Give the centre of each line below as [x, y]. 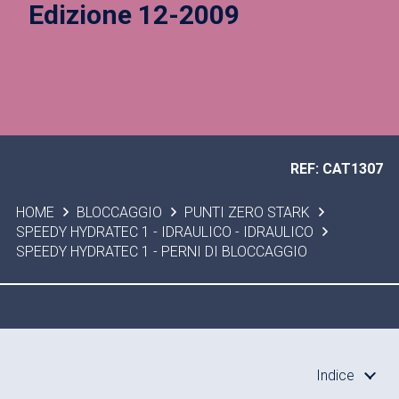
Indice [336, 375]
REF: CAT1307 [337, 169]
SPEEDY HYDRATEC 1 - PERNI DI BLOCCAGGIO [161, 252]
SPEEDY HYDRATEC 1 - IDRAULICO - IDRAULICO [164, 232]
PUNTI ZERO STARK [248, 212]
